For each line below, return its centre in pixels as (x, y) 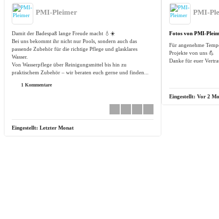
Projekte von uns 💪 (191, 53)
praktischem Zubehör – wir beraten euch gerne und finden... (80, 73)
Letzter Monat (57, 128)
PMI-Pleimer (56, 12)
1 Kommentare (36, 85)
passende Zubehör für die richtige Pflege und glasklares (75, 49)
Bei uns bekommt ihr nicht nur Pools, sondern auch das (74, 41)
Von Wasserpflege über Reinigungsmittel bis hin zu (69, 65)
